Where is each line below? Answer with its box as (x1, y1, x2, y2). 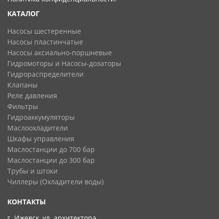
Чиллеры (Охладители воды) (7, 177, 104, 187)
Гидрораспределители (7, 69, 84, 79)
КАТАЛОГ (7, 9, 40, 19)
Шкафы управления (7, 134, 74, 144)
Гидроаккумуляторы (7, 112, 75, 122)
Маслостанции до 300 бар (7, 155, 95, 165)
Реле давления (7, 91, 57, 101)
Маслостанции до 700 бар (7, 145, 95, 154)
